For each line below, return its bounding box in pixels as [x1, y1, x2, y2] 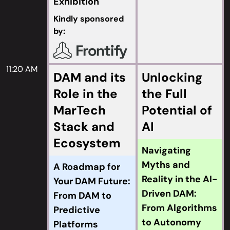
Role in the [53, 86, 118, 102]
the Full [142, 86, 187, 102]
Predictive [53, 204, 100, 216]
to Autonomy [142, 216, 201, 228]
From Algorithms [142, 202, 217, 214]
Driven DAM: [142, 187, 197, 200]
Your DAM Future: [53, 175, 130, 187]
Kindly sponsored [53, 13, 124, 24]
